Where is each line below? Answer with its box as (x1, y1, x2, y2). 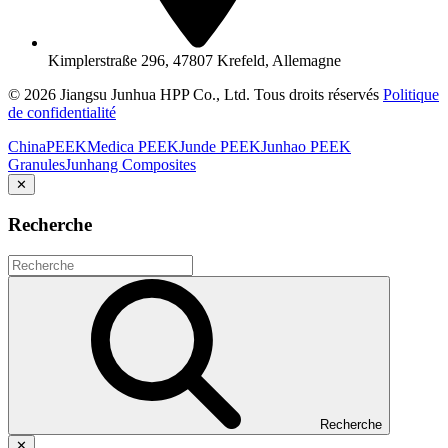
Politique (383, 86, 439, 104)
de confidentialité (8, 104, 116, 122)
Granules (8, 156, 65, 174)
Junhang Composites (65, 156, 196, 174)
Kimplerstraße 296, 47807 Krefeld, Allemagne (48, 52, 341, 70)
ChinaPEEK (8, 138, 87, 156)
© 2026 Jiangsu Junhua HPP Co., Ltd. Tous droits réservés (8, 86, 383, 104)
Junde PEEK (179, 138, 261, 156)
